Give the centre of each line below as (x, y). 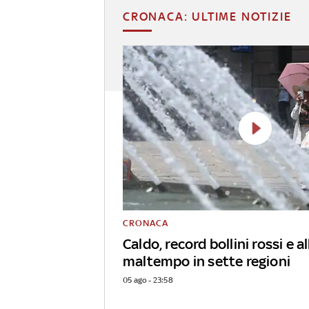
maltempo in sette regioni (207, 261)
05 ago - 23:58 (148, 280)
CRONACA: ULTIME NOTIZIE (207, 16)
